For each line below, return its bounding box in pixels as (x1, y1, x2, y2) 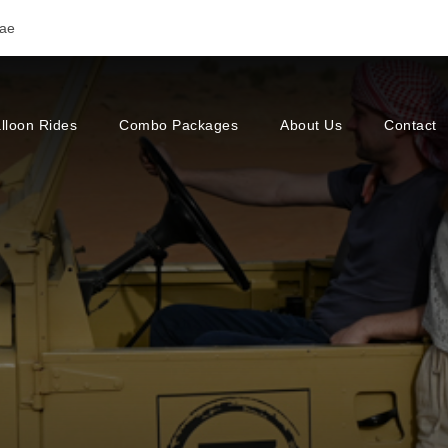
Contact (384, 117, 437, 133)
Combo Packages (119, 117, 238, 133)
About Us (280, 117, 342, 133)
